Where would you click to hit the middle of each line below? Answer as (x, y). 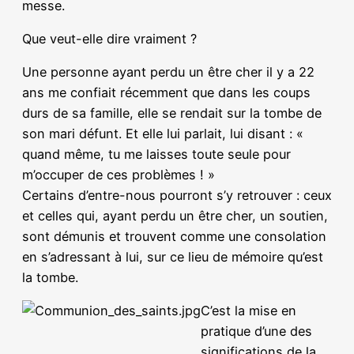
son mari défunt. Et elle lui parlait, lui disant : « (163, 134)
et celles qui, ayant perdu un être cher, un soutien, (175, 216)
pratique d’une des (256, 331)
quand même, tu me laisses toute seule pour (156, 154)
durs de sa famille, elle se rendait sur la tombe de (172, 113)
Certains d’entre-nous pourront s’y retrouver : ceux (177, 196)
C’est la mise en (249, 311)
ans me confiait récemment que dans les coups (166, 93)
